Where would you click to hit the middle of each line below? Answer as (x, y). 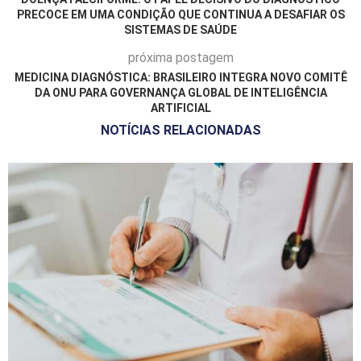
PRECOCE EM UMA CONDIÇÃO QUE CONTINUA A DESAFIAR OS (180, 14)
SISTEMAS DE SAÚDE (180, 29)
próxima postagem (180, 57)
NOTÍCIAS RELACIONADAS (180, 130)
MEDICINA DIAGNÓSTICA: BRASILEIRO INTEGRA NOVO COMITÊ (180, 77)
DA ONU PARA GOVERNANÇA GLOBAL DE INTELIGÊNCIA (180, 92)
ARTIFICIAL (180, 108)
